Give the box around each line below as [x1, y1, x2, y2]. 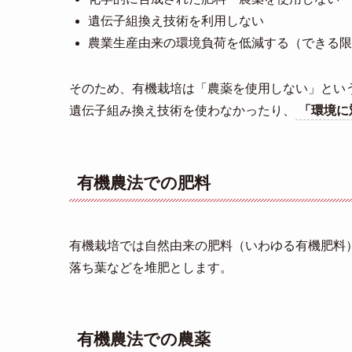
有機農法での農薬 [77, 329, 211, 348]
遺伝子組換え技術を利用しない [88, 14, 264, 28]
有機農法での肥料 [77, 173, 211, 192]
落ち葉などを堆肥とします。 [69, 260, 233, 274]
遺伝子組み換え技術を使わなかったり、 [69, 104, 295, 118]
